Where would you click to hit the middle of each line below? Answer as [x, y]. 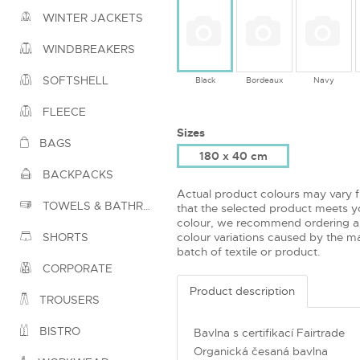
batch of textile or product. [249, 252]
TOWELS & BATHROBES [91, 206]
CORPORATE [76, 269]
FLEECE [63, 112]
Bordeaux [264, 80]
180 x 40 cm [233, 156]
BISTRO [58, 331]
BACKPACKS [76, 175]
